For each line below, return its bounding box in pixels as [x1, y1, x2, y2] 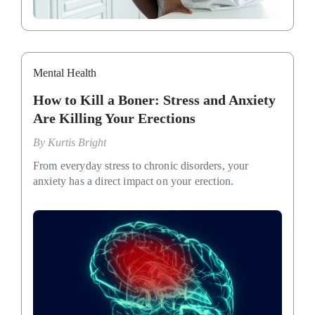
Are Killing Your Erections [33, 110, 195, 127]
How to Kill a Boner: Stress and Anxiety [33, 92, 276, 108]
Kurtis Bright [48, 136, 106, 149]
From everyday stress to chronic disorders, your [33, 160, 249, 172]
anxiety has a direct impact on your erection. [33, 175, 234, 188]
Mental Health [33, 67, 96, 79]
